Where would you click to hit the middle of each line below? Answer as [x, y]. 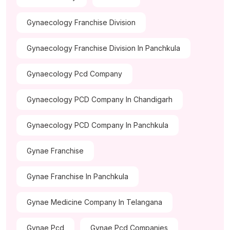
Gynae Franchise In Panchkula [78, 177]
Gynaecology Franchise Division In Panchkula [103, 48]
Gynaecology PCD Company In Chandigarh [100, 100]
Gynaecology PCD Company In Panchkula [98, 125]
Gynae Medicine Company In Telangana [94, 202]
